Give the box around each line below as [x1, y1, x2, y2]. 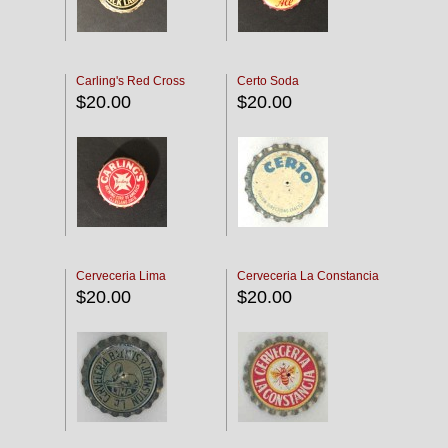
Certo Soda [237, 74, 299, 88]
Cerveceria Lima [76, 269, 166, 283]
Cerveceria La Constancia [237, 269, 379, 283]
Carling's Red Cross [76, 74, 185, 88]
